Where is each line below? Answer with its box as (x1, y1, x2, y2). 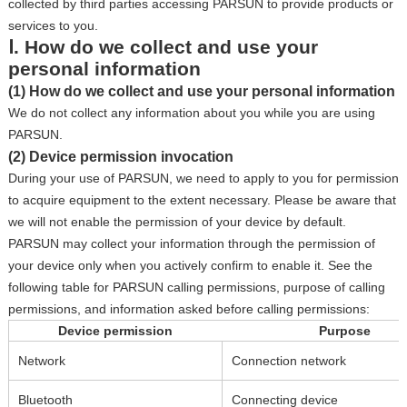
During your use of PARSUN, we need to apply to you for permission (7, 171, 399, 185)
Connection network (231, 353, 346, 368)
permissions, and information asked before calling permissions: (7, 302, 370, 316)
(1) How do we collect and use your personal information (7, 83, 395, 99)
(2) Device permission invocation (7, 148, 233, 164)
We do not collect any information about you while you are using (7, 105, 375, 120)
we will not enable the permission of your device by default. (7, 214, 346, 229)
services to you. (7, 18, 98, 33)
